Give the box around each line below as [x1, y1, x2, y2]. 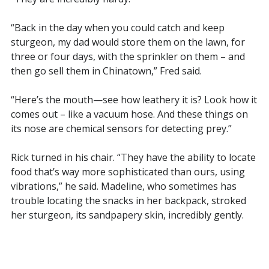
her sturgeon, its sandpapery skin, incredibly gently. [10, 208, 244, 222]
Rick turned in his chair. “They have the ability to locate [10, 150, 256, 164]
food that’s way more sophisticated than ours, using [10, 165, 245, 178]
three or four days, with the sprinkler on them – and [10, 49, 245, 63]
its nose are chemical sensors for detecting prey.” [10, 121, 232, 135]
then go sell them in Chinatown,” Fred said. [10, 64, 202, 77]
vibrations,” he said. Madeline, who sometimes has [10, 179, 237, 193]
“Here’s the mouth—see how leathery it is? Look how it [10, 92, 257, 106]
